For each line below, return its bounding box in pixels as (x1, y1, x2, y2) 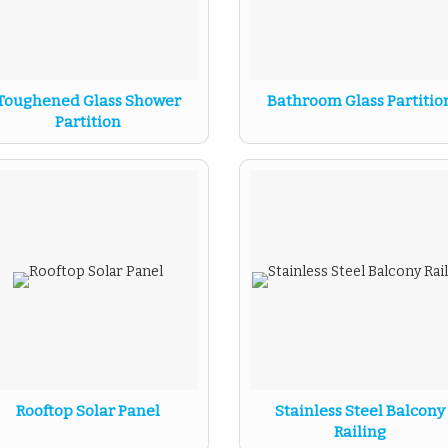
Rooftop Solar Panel (16, 402, 160, 420)
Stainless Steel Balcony (275, 402, 445, 420)
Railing (334, 423, 386, 441)
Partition (55, 113, 121, 131)
